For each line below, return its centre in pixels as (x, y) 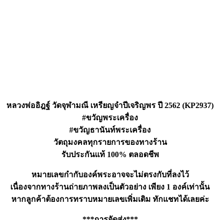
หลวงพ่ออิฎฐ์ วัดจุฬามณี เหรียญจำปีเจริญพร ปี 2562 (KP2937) (110, 106)
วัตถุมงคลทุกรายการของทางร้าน (110, 142)
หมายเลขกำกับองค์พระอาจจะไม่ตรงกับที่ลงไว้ (110, 175)
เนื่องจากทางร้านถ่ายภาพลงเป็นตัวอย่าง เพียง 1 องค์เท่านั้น (110, 187)
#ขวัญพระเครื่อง (110, 118)
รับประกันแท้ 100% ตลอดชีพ (110, 155)
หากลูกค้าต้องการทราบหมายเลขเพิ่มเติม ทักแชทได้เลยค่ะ (110, 199)
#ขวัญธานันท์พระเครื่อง (110, 130)
